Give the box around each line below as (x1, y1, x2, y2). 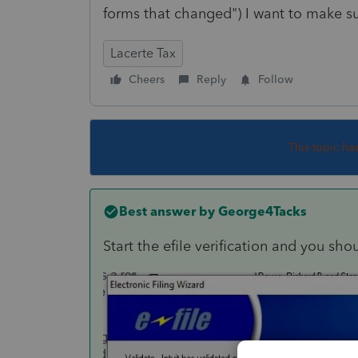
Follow (258, 72, 293, 86)
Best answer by (119, 203, 215, 219)
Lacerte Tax (110, 45, 176, 61)
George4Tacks (215, 203, 307, 219)
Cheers (129, 72, 165, 86)
